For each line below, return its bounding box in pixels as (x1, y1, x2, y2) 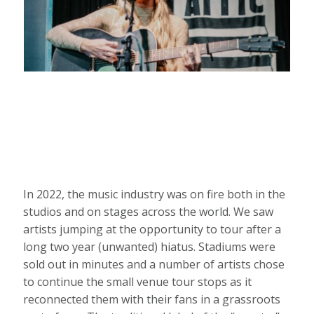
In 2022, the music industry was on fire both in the (23, 186, 286, 202)
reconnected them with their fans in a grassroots (23, 291, 281, 307)
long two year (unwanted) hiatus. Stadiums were (23, 238, 276, 254)
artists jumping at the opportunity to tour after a (23, 221, 282, 237)
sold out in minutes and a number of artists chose (23, 256, 285, 272)
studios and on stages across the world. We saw (23, 203, 274, 219)
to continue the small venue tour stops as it (23, 273, 252, 289)
